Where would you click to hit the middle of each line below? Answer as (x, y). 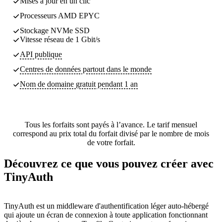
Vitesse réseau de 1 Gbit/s (60, 39)
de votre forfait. (111, 142)
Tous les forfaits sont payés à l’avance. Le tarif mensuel (111, 124)
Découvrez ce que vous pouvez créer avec (109, 163)
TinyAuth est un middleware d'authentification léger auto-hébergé (106, 206)
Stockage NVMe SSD (55, 30)
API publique (41, 54)
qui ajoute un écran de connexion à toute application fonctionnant (106, 215)
